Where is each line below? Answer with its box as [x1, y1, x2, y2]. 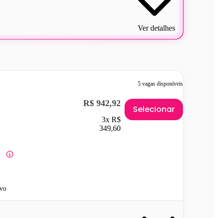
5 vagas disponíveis [138, 80, 183, 88]
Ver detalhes [138, 23, 175, 32]
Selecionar [133, 104, 175, 115]
